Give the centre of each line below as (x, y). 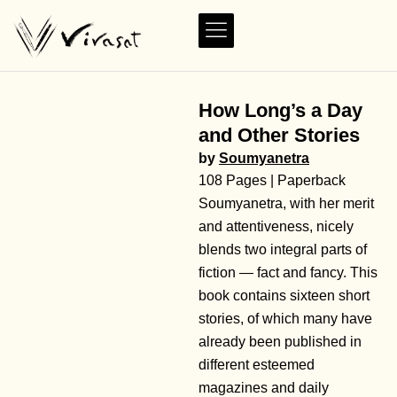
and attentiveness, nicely (276, 227)
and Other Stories (279, 136)
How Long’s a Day (280, 111)
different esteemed (257, 365)
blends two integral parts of (283, 250)
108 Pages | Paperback (272, 181)
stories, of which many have (285, 319)
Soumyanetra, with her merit (286, 204)
